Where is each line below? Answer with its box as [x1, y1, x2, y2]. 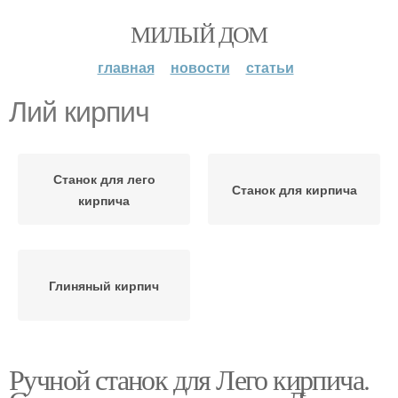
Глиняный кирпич [49, 276, 159, 294]
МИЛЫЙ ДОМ [131, 19, 267, 49]
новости [170, 57, 230, 77]
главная [97, 57, 155, 77]
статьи [245, 57, 294, 77]
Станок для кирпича [231, 180, 357, 198]
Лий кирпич [9, 96, 149, 128]
